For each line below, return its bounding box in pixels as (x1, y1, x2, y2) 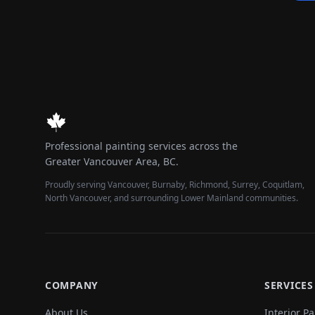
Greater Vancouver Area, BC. (45, 155, 179, 168)
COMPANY (45, 278, 98, 292)
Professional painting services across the (45, 139, 238, 153)
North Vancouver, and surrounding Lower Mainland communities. (45, 192, 298, 204)
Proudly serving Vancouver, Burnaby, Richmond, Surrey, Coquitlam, (45, 179, 304, 191)
